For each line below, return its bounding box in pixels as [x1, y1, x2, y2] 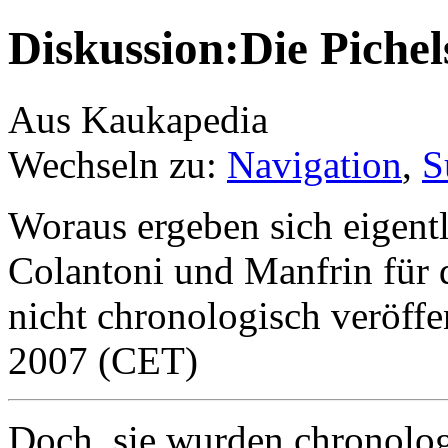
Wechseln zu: [8, 142, 227, 186]
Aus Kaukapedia [8, 97, 268, 141]
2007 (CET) [8, 338, 198, 382]
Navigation [227, 142, 402, 186]
